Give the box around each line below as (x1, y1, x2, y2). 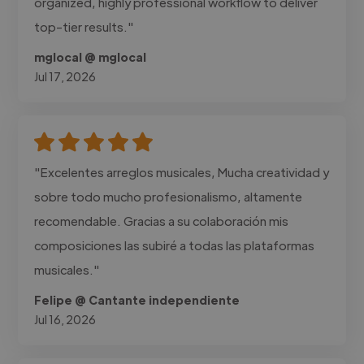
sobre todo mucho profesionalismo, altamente (34, 188, 303, 204)
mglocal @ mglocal (34, 49, 147, 64)
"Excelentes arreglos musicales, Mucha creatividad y (34, 163, 330, 180)
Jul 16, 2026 (34, 311, 97, 327)
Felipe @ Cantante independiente (34, 292, 240, 307)
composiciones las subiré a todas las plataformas (34, 236, 315, 253)
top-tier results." (34, 18, 135, 34)
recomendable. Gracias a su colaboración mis (34, 212, 289, 228)
